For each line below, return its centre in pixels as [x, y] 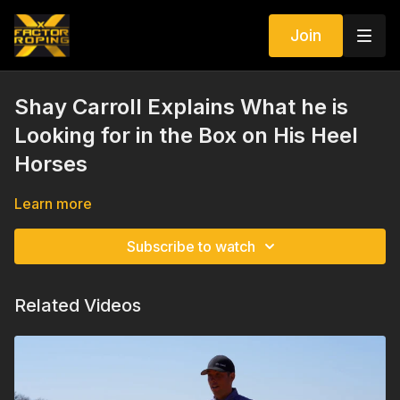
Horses [51, 164]
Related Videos [78, 305]
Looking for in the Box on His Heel [186, 135]
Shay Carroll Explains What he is [181, 107]
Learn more [53, 204]
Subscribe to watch [191, 246]
